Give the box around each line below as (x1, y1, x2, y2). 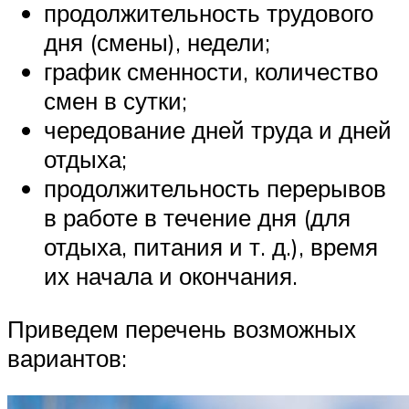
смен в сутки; (44, 86, 187, 116)
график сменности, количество (44, 57, 378, 87)
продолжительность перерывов (44, 173, 386, 204)
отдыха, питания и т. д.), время (44, 232, 378, 262)
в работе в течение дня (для (44, 203, 351, 233)
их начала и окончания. (44, 261, 298, 291)
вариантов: (7, 342, 127, 372)
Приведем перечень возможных (7, 313, 356, 343)
